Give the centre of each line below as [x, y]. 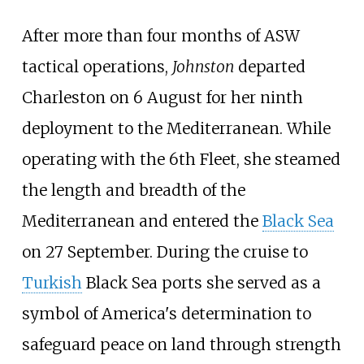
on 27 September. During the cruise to [165, 251]
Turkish [52, 282]
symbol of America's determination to [166, 313]
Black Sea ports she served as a [201, 282]
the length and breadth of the [133, 190]
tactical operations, [97, 66]
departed [269, 66]
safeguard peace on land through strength [181, 344]
